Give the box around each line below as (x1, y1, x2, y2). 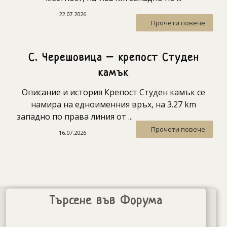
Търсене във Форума (50, 195, 162, 208)
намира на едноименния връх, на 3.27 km (31, 99, 196, 110)
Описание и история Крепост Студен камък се (22, 87, 205, 98)
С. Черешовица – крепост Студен (28, 52, 199, 64)
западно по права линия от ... (17, 111, 133, 123)
